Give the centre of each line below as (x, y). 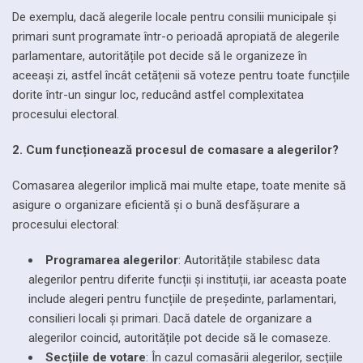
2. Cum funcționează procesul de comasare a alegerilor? (175, 149)
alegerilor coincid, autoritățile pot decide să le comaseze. (179, 337)
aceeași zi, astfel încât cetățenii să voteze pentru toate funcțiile (181, 75)
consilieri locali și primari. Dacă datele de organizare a (170, 318)
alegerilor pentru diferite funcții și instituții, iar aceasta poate (188, 279)
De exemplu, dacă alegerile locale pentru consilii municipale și (174, 17)
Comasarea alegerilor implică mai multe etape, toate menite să (179, 185)
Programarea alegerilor (112, 260)
